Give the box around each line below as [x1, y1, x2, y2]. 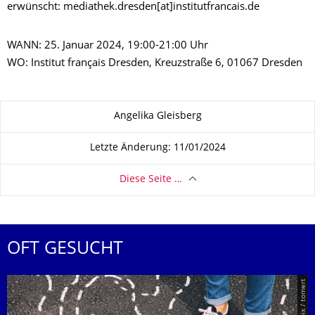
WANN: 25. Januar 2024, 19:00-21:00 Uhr [7, 40, 208, 51]
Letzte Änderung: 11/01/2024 [89, 143, 226, 153]
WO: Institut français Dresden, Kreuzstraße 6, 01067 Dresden [7, 58, 302, 69]
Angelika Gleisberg [113, 112, 202, 122]
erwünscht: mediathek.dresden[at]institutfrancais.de [7, 1, 259, 13]
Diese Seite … [119, 175, 182, 185]
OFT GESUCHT [7, 240, 123, 258]
